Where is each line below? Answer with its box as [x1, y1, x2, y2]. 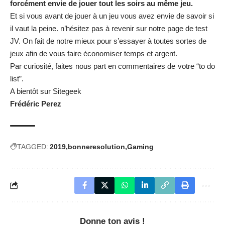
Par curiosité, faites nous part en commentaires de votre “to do [10, 61, 215, 70]
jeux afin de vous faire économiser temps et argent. [10, 49, 177, 58]
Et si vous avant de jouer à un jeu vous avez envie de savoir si [10, 11, 214, 20]
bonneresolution [68, 142, 125, 151]
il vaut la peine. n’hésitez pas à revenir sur [10, 24, 149, 33]
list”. [10, 74, 24, 83]
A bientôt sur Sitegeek [10, 86, 81, 95]
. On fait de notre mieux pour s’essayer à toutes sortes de [19, 36, 206, 45]
